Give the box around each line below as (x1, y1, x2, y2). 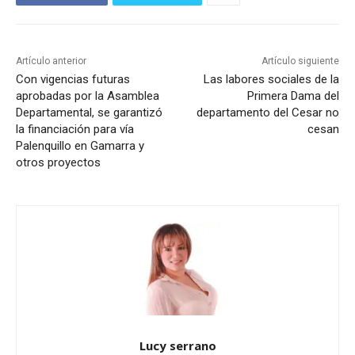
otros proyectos (16, 155, 101, 170)
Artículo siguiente (261, 55, 339, 67)
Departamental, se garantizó (16, 105, 162, 120)
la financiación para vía (16, 122, 134, 137)
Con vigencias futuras (16, 72, 130, 87)
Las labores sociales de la (203, 72, 339, 87)
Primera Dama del (246, 89, 339, 104)
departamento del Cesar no (196, 105, 339, 120)
